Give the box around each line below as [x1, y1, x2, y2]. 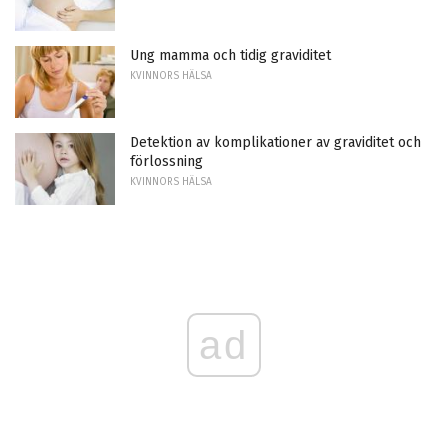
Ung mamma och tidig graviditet [130, 47, 331, 65]
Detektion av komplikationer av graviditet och [130, 133, 421, 151]
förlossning [130, 152, 203, 170]
